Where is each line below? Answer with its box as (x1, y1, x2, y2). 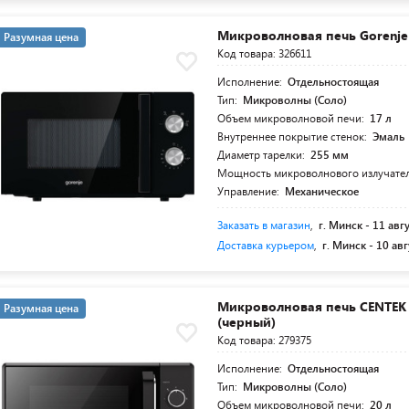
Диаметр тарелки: (217, 147, 309, 163)
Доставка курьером (217, 237, 315, 253)
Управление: (217, 184, 283, 199)
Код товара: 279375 (217, 332, 312, 348)
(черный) (217, 313, 277, 331)
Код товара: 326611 (217, 46, 312, 61)
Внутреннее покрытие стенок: (217, 129, 371, 144)
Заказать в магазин (217, 217, 311, 233)
